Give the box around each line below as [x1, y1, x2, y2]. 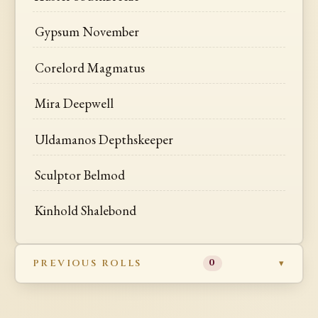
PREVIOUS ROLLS [33, 256, 142, 270]
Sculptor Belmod [35, 166, 126, 184]
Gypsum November [35, 23, 140, 41]
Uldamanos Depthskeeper [35, 130, 174, 148]
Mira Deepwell [35, 94, 114, 113]
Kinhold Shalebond [35, 202, 137, 220]
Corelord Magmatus [35, 58, 146, 77]
